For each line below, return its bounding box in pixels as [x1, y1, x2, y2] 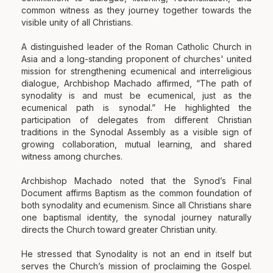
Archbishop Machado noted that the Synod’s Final [21, 175, 252, 186]
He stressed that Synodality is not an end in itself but [21, 249, 252, 260]
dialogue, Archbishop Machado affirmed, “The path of [21, 78, 252, 89]
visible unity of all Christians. [21, 17, 133, 28]
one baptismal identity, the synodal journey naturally [21, 212, 252, 223]
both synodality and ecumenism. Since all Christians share [21, 200, 252, 211]
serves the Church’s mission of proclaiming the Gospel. [21, 261, 252, 272]
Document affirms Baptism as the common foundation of [21, 188, 252, 199]
